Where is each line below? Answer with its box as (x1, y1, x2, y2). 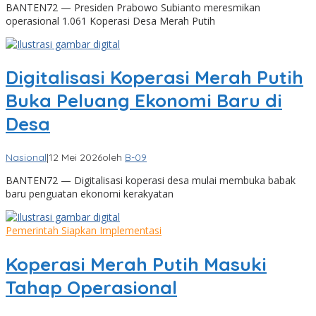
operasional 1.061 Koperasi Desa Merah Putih (6, 13, 215, 28)
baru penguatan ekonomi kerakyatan (6, 186, 174, 200)
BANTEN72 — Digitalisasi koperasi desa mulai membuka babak (6, 173, 296, 187)
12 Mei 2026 (49, 150, 102, 164)
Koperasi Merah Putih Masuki (6, 252, 267, 276)
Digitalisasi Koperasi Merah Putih (6, 66, 303, 90)
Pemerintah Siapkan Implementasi (6, 223, 162, 237)
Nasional (6, 150, 47, 164)
